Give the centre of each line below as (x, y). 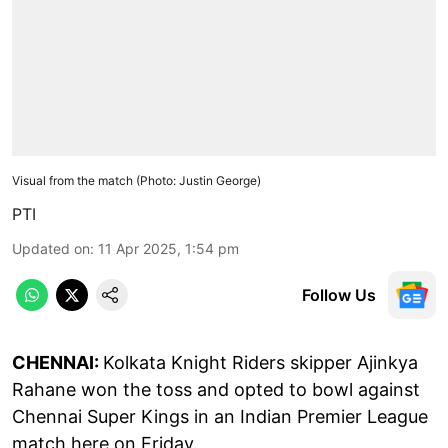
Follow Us (339, 294)
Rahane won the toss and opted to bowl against (216, 389)
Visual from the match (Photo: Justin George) (136, 180)
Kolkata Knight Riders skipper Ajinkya (260, 362)
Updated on (51, 248)
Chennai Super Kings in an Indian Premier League (220, 416)
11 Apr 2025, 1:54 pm (168, 248)
